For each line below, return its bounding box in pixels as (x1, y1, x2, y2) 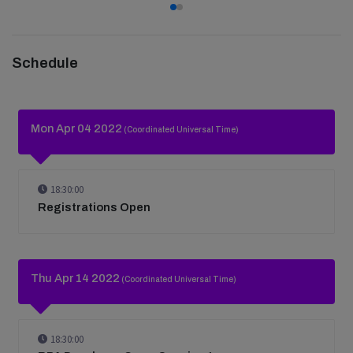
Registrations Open (38, 200, 150, 214)
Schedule (12, 55, 78, 72)
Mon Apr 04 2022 (31, 122, 122, 136)
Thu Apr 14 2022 (31, 271, 120, 284)
